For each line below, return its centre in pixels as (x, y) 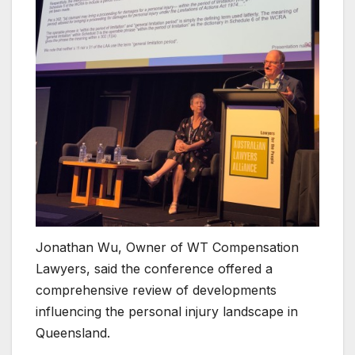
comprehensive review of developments (156, 290)
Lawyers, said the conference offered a (154, 268)
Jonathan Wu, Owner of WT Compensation (167, 247)
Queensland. (73, 332)
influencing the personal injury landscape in (167, 311)
